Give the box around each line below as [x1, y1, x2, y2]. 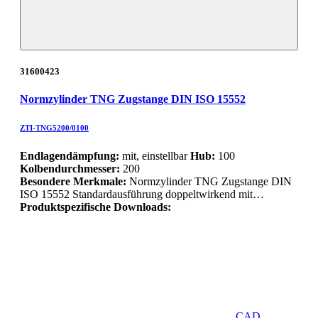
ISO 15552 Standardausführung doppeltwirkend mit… [20, 188, 264, 201]
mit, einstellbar [119, 150, 190, 163]
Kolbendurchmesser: [20, 163, 120, 175]
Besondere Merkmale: [20, 175, 129, 188]
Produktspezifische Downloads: [20, 201, 171, 214]
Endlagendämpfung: [20, 150, 119, 163]
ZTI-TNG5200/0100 [20, 124, 89, 133]
